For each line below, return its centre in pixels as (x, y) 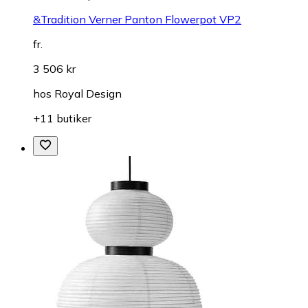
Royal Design (88, 93)
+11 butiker (62, 118)
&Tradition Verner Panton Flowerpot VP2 (137, 19)
